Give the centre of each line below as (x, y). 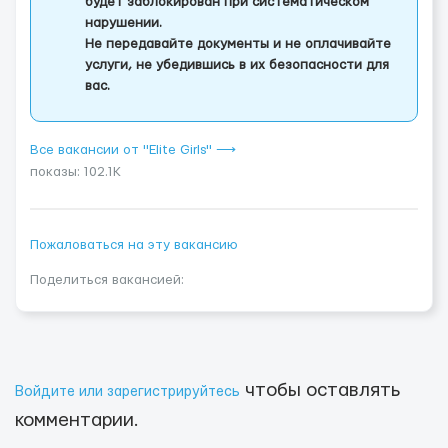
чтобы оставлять (320, 390)
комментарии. (77, 420)
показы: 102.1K (75, 172)
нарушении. (123, 23)
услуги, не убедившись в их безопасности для (237, 65)
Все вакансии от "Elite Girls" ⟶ (133, 150)
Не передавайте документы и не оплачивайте (238, 44)
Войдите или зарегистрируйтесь (127, 392)
